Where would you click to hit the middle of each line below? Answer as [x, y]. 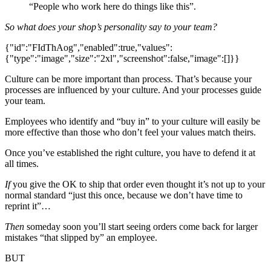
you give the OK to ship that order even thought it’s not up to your [138, 184]
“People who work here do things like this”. [113, 7]
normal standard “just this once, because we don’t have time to [124, 195]
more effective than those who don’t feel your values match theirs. [130, 132]
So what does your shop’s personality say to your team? [111, 27]
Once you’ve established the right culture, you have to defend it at [130, 153]
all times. [22, 164]
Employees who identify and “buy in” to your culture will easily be [132, 122]
